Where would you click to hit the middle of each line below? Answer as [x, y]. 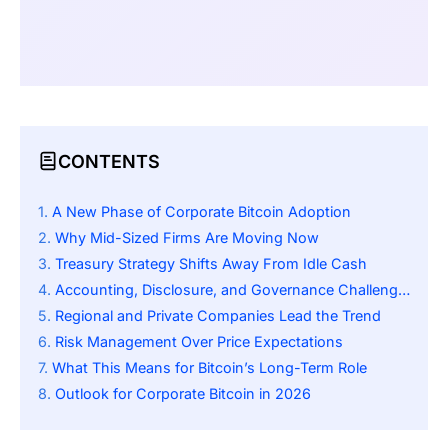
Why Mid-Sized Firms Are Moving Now [187, 238]
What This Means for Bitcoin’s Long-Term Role [209, 368]
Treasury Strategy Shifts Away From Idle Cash [211, 264]
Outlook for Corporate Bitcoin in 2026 [183, 394]
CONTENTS [109, 161]
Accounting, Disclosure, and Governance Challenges [226, 290]
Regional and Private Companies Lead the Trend [218, 316]
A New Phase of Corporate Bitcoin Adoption [201, 212]
